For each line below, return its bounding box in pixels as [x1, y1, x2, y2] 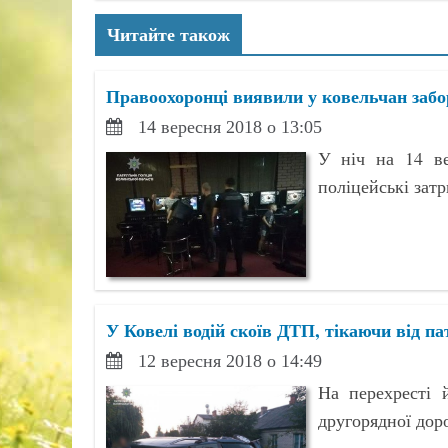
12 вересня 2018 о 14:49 [137, 351, 322, 371]
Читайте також [106, 21, 230, 47]
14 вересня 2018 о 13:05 [137, 117, 322, 137]
